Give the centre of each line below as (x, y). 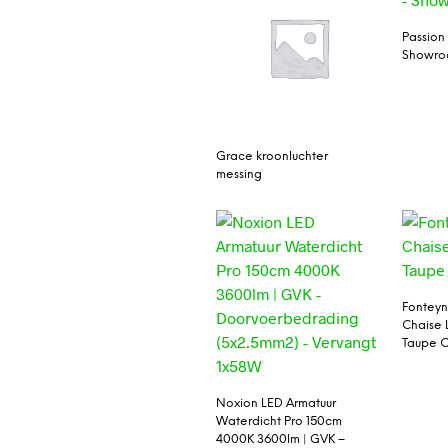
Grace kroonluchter (271, 156)
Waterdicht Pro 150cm (278, 421)
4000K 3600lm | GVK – (280, 439)
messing (238, 174)
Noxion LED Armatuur (275, 403)
